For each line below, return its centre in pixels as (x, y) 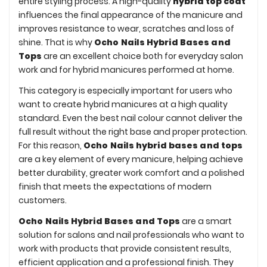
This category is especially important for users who (125, 90)
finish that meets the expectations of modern (115, 186)
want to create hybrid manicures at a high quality (123, 104)
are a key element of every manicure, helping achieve (131, 159)
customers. (43, 200)
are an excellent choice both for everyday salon (143, 56)
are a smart (206, 221)
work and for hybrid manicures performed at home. (126, 69)
